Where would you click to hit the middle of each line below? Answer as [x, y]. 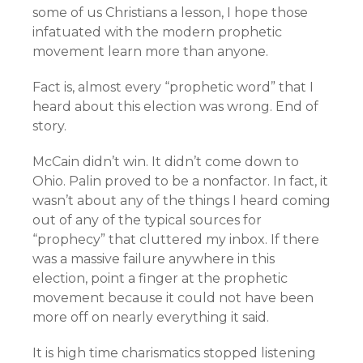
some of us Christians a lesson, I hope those [170, 13]
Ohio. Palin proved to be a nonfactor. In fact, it [180, 181]
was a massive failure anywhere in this [154, 259]
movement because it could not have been [173, 298]
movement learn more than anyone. [150, 51]
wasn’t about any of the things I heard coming [181, 201]
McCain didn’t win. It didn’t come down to [166, 162]
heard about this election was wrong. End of [175, 107]
